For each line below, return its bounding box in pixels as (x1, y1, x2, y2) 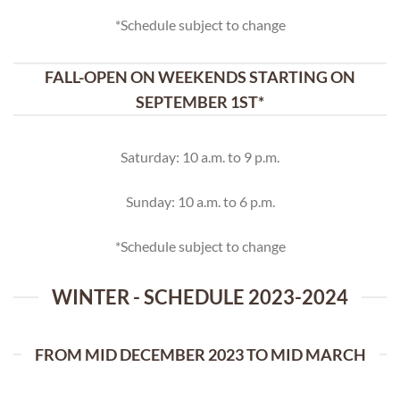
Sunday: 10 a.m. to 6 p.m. (125, 193, 275, 211)
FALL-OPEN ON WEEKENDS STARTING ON (45, 67, 355, 87)
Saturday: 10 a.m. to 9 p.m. (121, 148, 279, 166)
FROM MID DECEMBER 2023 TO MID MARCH (34, 344, 366, 364)
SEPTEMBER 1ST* (136, 92, 264, 112)
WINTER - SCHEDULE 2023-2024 (52, 285, 348, 310)
